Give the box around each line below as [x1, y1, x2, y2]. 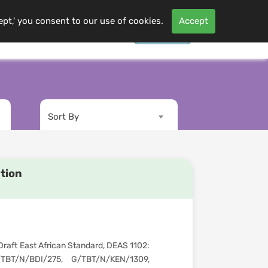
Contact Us [20, 23, 68, 35]
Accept [179, 16, 208, 26]
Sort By [48, 111, 79, 122]
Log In [150, 24, 175, 35]
